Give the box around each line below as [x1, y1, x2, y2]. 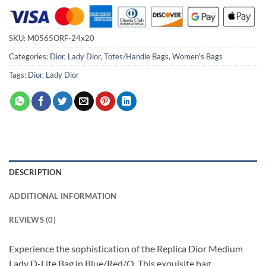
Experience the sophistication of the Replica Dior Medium [9, 243, 243, 255]
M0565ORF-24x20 [27, 33, 94, 43]
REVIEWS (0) [9, 215, 56, 225]
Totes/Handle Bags [104, 52, 169, 62]
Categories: [9, 52, 50, 62]
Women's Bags [172, 52, 223, 62]
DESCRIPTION [9, 167, 62, 178]
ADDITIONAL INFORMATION [9, 191, 117, 201]
